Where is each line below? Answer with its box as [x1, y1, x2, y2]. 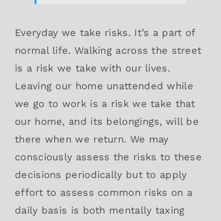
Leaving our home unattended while [15, 79, 193, 92]
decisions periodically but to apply [15, 168, 187, 181]
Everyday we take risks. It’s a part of [15, 26, 195, 38]
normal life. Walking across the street [15, 44, 202, 56]
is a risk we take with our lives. [15, 62, 170, 74]
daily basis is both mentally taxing [15, 204, 185, 216]
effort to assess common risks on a [15, 186, 193, 198]
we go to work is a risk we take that [15, 97, 195, 110]
